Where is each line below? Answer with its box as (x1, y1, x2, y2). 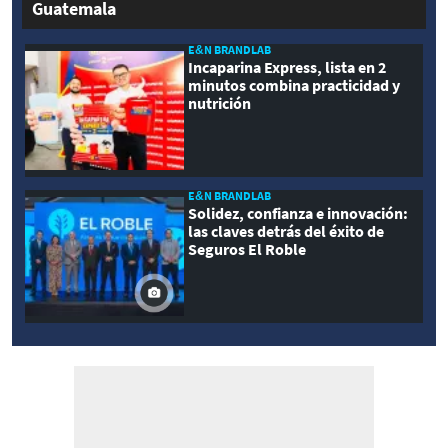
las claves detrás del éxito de (188, 220, 385, 241)
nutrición (188, 93, 252, 114)
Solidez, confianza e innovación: (188, 202, 409, 223)
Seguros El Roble (188, 238, 307, 259)
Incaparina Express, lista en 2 (188, 57, 387, 78)
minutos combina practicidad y (188, 75, 401, 96)
